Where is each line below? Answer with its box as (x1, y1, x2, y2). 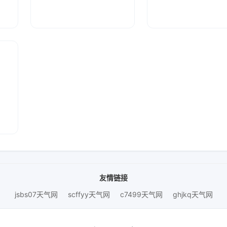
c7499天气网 (120, 190, 163, 199)
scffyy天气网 (67, 190, 110, 199)
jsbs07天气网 (14, 190, 58, 199)
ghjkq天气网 (172, 190, 213, 199)
